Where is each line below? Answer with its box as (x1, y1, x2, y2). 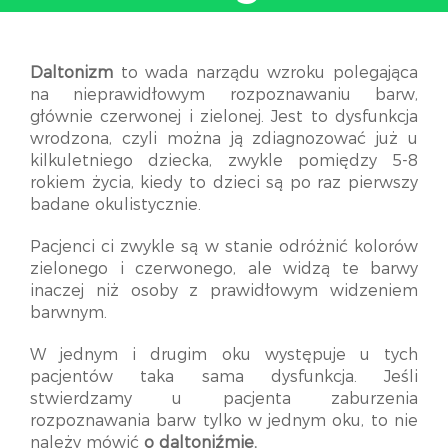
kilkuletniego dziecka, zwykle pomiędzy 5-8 (30, 151, 418, 170)
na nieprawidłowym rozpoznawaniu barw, (30, 85, 418, 104)
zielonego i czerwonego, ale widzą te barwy (30, 259, 418, 278)
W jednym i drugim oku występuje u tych (30, 345, 418, 364)
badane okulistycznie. (30, 195, 201, 214)
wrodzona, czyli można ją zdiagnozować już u (30, 129, 418, 148)
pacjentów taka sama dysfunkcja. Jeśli (30, 367, 418, 386)
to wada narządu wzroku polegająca (113, 63, 418, 82)
